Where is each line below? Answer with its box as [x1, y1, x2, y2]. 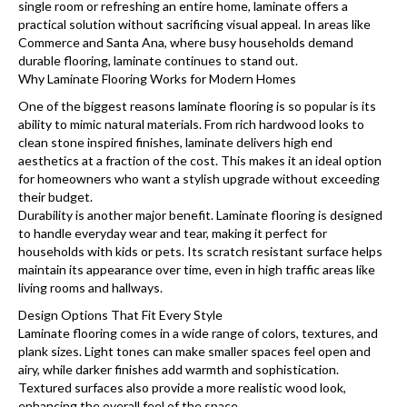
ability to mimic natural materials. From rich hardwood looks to [18, 115, 364, 132]
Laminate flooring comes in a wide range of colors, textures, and [18, 324, 378, 341]
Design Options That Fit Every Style [18, 306, 223, 323]
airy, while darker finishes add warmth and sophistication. [18, 361, 339, 377]
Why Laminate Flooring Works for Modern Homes [18, 70, 296, 86]
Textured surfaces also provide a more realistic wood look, [18, 379, 346, 395]
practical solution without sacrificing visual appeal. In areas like [18, 15, 371, 32]
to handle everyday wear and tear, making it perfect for [18, 224, 327, 241]
